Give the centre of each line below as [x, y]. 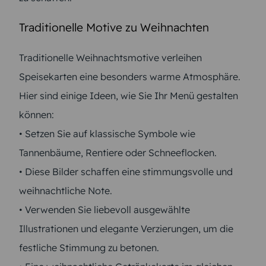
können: [37, 114]
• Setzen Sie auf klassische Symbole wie [107, 133]
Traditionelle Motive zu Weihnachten [114, 27]
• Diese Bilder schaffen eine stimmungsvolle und [126, 171]
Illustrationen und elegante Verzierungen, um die [126, 228]
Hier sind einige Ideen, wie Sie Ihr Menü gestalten [129, 95]
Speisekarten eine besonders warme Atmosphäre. [130, 76]
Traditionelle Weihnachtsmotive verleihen [110, 57]
